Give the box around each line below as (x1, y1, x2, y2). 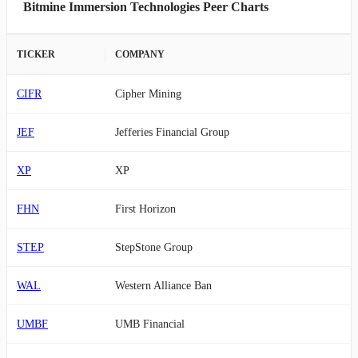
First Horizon (115, 203, 176, 215)
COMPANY (115, 49, 165, 60)
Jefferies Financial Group (115, 126, 229, 138)
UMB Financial (115, 318, 185, 330)
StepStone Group (115, 241, 193, 253)
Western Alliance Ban (115, 280, 212, 292)
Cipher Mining (115, 88, 181, 100)
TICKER (17, 49, 55, 60)
